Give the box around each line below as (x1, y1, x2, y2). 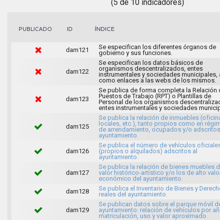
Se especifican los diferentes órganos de (98, 43, 216, 51)
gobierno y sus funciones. (98, 49, 172, 56)
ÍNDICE (95, 25, 114, 32)
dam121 (65, 46, 89, 54)
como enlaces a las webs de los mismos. (98, 76, 216, 84)
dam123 (65, 95, 89, 103)
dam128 (65, 187, 89, 195)
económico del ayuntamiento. (98, 174, 183, 182)
